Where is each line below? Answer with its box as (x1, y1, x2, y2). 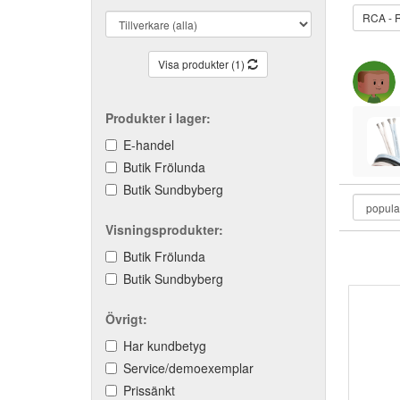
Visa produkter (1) (158, 56, 248, 71)
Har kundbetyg (123, 337, 206, 354)
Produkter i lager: (105, 109, 211, 127)
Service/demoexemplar (123, 359, 254, 377)
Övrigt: (105, 310, 147, 328)
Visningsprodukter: (105, 221, 223, 238)
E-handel (123, 136, 174, 154)
